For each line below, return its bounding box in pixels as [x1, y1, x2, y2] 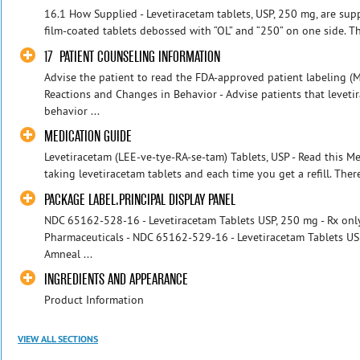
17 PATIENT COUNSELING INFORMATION [44, 47, 221, 66]
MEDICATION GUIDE [44, 127, 133, 146]
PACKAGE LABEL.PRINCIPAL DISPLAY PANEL [44, 190, 236, 209]
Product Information [44, 292, 145, 308]
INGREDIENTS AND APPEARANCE [44, 270, 189, 289]
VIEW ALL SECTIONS [18, 332, 98, 346]
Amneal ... [44, 246, 93, 261]
